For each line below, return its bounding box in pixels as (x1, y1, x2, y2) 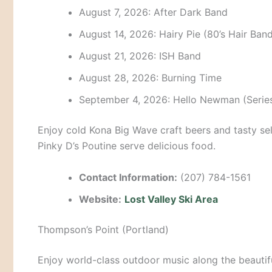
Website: (79, 192, 121, 205)
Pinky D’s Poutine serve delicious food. (38, 140, 216, 152)
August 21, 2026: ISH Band (79, 50, 201, 63)
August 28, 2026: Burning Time (79, 72, 222, 84)
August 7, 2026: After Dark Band (79, 6, 228, 19)
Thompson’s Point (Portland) (38, 223, 169, 236)
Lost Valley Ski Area (124, 192, 218, 205)
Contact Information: (79, 171, 177, 183)
